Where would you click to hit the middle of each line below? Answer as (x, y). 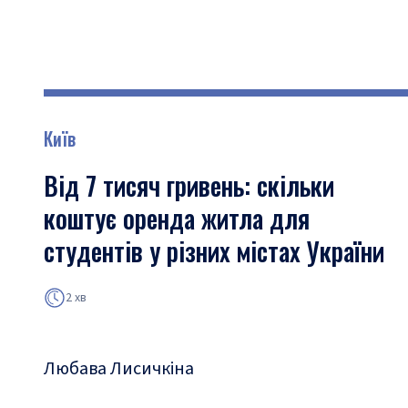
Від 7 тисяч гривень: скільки (189, 185)
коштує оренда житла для (177, 218)
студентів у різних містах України (214, 251)
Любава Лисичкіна (119, 369)
